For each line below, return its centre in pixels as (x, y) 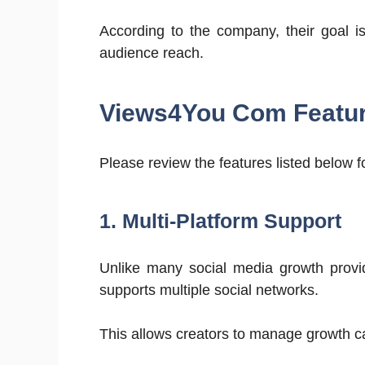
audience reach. (152, 53)
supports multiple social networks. (209, 290)
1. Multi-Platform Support (220, 220)
